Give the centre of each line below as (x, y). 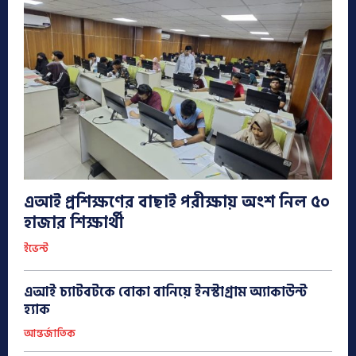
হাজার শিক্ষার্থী (74, 224)
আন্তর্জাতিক (50, 334)
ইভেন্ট (36, 249)
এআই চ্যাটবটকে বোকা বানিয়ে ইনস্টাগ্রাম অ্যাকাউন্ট (166, 293)
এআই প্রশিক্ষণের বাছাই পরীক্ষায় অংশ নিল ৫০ (177, 203)
